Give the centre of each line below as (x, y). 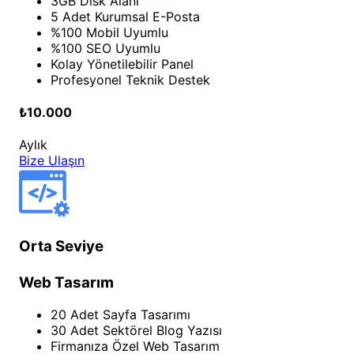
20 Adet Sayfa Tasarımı (121, 314)
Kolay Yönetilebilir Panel (122, 64)
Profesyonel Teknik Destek (130, 79)
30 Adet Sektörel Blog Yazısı (136, 330)
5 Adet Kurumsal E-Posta (125, 16)
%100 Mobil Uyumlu (109, 32)
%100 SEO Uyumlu (105, 48)
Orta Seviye (61, 246)
